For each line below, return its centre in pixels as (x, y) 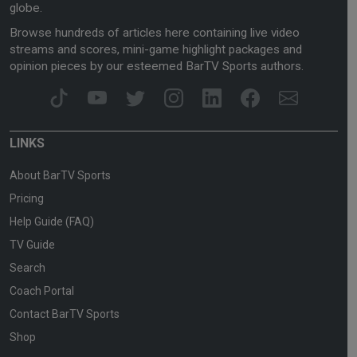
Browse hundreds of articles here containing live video (155, 32)
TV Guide (32, 244)
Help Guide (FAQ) (52, 221)
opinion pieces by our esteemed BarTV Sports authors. (157, 66)
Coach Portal (42, 290)
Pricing (27, 198)
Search (27, 267)
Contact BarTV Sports (65, 314)
